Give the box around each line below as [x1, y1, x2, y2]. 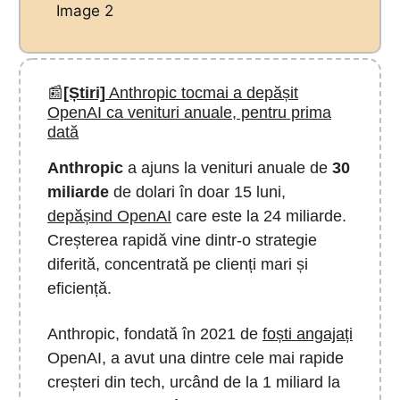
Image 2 [56, 2, 113, 21]
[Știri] [63, 84, 105, 103]
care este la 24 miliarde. [171, 207, 346, 226]
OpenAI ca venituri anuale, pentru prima [47, 104, 331, 122]
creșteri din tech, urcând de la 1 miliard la [47, 373, 340, 392]
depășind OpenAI [47, 207, 171, 226]
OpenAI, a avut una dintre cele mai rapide [47, 349, 344, 368]
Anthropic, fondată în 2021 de [47, 325, 262, 344]
